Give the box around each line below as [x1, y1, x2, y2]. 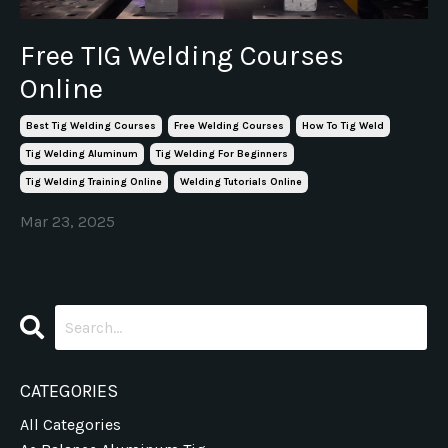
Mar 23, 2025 [20, 212, 115, 231]
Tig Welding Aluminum [26, 148, 138, 160]
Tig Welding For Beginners [156, 148, 288, 160]
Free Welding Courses [174, 120, 284, 132]
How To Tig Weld [302, 120, 384, 132]
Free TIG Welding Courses [20, 39, 344, 72]
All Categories [20, 415, 121, 434]
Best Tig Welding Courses [26, 120, 156, 132]
